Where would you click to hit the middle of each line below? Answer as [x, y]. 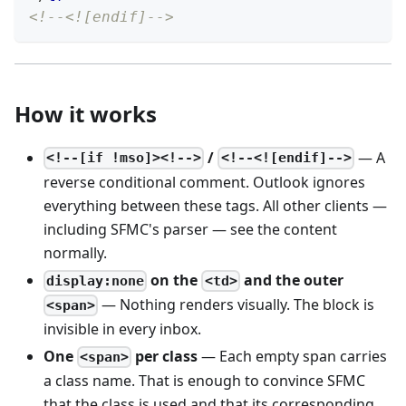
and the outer [291, 280]
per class [165, 356]
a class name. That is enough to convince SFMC [204, 381]
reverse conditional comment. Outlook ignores [204, 182]
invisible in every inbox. [122, 329]
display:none [96, 280]
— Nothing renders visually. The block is [237, 304]
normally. [75, 252]
